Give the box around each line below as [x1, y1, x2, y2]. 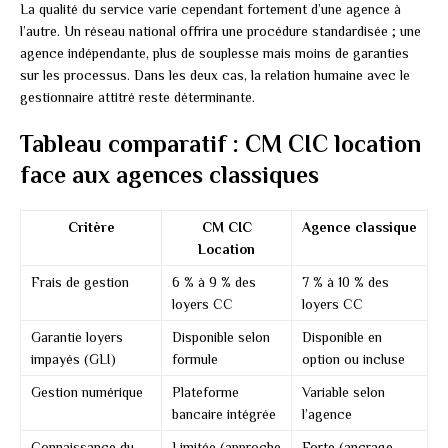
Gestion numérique [31, 384, 143, 401]
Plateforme [172, 384, 239, 401]
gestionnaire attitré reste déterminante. [20, 89, 255, 106]
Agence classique [302, 219, 417, 236]
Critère [67, 219, 115, 236]
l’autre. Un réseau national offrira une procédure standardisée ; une [20, 23, 421, 40]
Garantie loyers [31, 329, 123, 346]
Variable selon [302, 384, 385, 401]
